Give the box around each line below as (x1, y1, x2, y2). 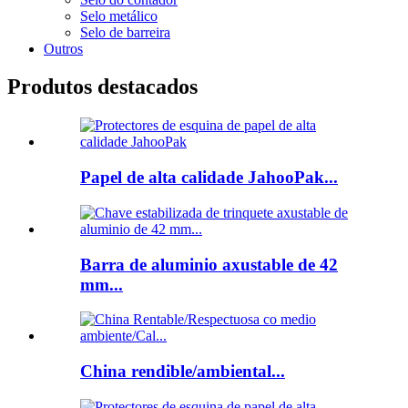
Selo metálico (80, 7, 158, 24)
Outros (44, 40, 83, 56)
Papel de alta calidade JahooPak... (80, 168, 338, 188)
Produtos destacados (7, 75, 198, 99)
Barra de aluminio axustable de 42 (80, 254, 338, 274)
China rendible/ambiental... (80, 361, 285, 381)
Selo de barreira (80, 24, 170, 40)
